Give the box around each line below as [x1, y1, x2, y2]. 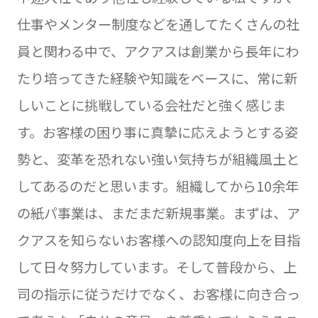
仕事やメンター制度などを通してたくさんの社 [16, 13, 300, 34]
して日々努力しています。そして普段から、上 [16, 256, 297, 277]
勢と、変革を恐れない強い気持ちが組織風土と [16, 148, 300, 169]
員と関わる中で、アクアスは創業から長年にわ [16, 40, 299, 61]
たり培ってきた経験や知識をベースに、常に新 [16, 67, 297, 88]
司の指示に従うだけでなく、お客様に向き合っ [16, 283, 300, 304]
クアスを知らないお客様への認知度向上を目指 [16, 229, 300, 250]
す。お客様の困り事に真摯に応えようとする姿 [16, 121, 298, 142]
